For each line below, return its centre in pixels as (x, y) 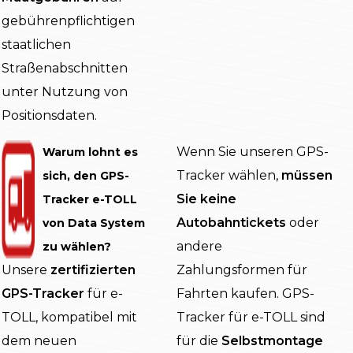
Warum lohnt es (90, 152)
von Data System (94, 223)
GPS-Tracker (43, 294)
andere (199, 247)
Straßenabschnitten (65, 69)
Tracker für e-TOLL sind (251, 318)
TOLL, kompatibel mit (69, 318)
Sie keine (206, 199)
